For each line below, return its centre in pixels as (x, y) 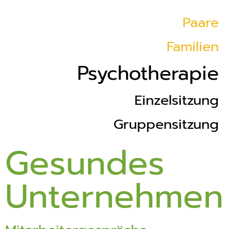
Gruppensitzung (166, 124)
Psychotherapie (148, 73)
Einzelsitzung (177, 100)
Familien (193, 47)
